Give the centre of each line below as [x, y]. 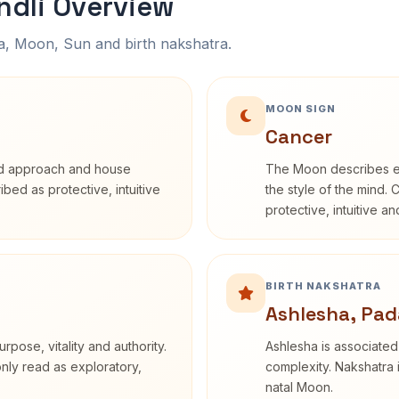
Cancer [299, 136]
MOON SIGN [301, 109]
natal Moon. [299, 387]
